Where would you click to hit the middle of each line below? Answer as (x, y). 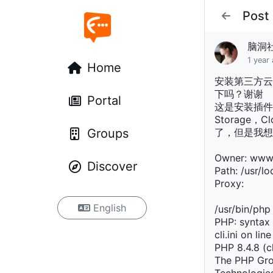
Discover (112, 166)
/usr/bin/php (243, 209)
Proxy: (229, 184)
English (110, 208)
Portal (104, 101)
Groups (108, 133)
